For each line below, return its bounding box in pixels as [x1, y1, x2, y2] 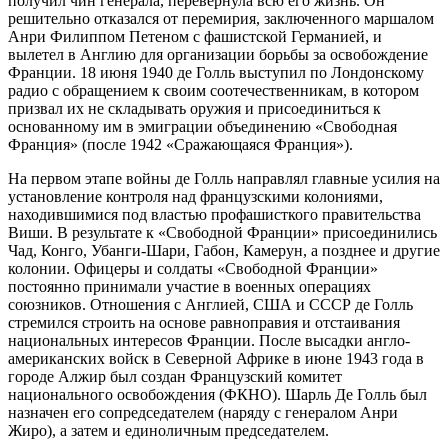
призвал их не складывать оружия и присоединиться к [8, 99, 381, 117]
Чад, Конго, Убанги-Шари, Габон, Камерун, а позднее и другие [8, 241, 440, 259]
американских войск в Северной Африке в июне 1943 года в [8, 349, 424, 367]
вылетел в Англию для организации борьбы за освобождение [8, 45, 428, 63]
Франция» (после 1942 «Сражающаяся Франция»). [8, 135, 353, 153]
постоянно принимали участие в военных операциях [8, 277, 371, 295]
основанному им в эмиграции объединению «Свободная [8, 117, 397, 135]
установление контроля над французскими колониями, [8, 187, 383, 205]
